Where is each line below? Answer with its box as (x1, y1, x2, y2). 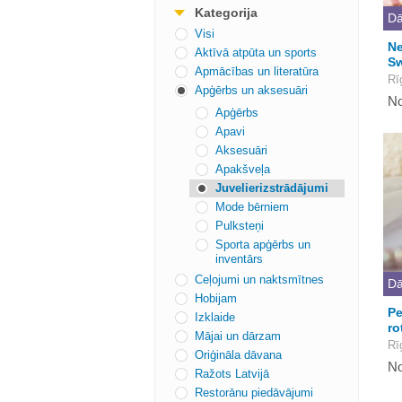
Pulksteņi (215, 219, 264, 232)
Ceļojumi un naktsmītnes (195, 273, 324, 286)
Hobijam (195, 292, 237, 305)
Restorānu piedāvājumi (195, 386, 313, 399)
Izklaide (195, 310, 235, 324)
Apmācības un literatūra (195, 65, 319, 78)
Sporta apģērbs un (215, 238, 310, 251)
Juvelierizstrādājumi (215, 181, 328, 195)
